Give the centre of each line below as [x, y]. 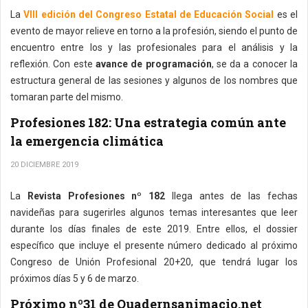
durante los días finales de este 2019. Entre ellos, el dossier [154, 229]
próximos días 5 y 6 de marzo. [75, 278]
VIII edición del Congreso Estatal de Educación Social [149, 14]
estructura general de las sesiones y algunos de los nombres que [154, 80]
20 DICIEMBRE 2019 [44, 165]
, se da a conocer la [255, 64]
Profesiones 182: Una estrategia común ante [148, 122]
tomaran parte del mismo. [67, 97]
